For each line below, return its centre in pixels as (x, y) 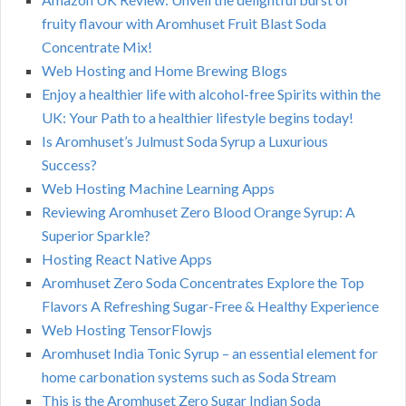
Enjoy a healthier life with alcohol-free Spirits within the (211, 94)
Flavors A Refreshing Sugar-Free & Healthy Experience (210, 306)
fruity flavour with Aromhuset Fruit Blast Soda (184, 24)
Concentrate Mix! (97, 47)
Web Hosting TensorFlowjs (127, 330)
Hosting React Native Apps (127, 259)
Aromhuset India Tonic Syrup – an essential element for (210, 353)
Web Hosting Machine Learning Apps (158, 188)
